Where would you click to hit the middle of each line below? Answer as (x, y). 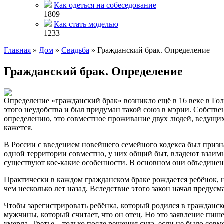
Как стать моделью (86, 24)
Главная (17, 50)
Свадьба (75, 50)
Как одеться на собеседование (105, 5)
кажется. (18, 127)
